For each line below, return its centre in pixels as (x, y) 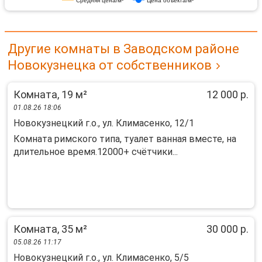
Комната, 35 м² (50, 229)
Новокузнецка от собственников (110, 65)
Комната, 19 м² (50, 94)
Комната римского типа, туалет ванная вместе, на (125, 139)
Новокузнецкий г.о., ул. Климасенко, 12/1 (104, 123)
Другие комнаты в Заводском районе (123, 49)
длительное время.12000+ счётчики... (96, 152)
